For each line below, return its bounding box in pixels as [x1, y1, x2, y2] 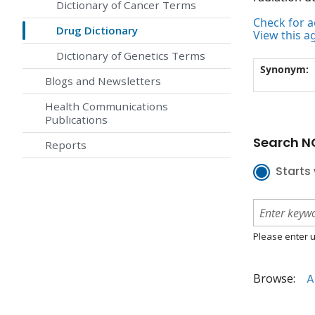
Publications [45, 112, 108, 127]
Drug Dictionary [56, 23, 138, 38]
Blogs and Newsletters [45, 74, 161, 89]
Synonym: [259, 63, 309, 77]
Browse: [253, 271, 295, 287]
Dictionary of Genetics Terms [56, 49, 205, 63]
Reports [45, 138, 86, 153]
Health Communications [45, 99, 168, 114]
